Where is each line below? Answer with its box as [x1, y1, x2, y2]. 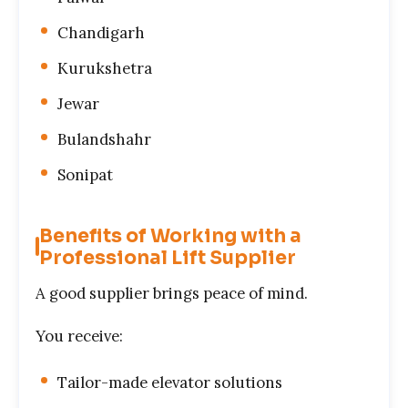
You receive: [36, 325, 123, 346]
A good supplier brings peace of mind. [36, 282, 308, 303]
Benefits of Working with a [39, 223, 301, 248]
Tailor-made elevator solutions [57, 372, 282, 393]
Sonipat [57, 164, 113, 185]
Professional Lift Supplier [39, 245, 296, 270]
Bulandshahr [57, 128, 151, 149]
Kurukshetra [57, 57, 152, 78]
